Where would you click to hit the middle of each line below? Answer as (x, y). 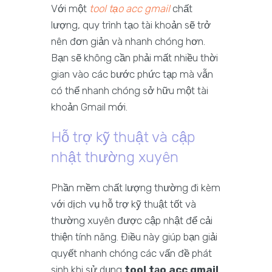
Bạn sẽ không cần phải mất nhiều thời (134, 58)
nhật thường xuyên (115, 158)
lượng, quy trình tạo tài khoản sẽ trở (131, 25)
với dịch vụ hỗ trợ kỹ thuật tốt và (124, 204)
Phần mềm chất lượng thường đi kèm (136, 188)
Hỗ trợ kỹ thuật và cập (123, 138)
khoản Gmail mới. (89, 107)
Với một (70, 9)
